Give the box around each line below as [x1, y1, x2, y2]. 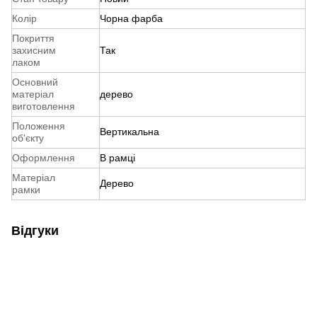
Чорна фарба [100, 13, 163, 25]
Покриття [12, 33, 54, 45]
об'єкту [12, 132, 44, 144]
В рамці [100, 152, 135, 164]
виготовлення [12, 100, 75, 113]
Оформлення [12, 152, 75, 164]
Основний [12, 76, 58, 88]
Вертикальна [100, 126, 159, 138]
